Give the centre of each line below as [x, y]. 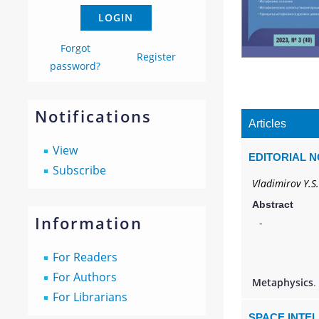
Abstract [272, 204]
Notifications [93, 116]
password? [75, 66]
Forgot [75, 48]
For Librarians [90, 297]
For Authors [84, 277]
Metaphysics [282, 282]
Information [88, 223]
